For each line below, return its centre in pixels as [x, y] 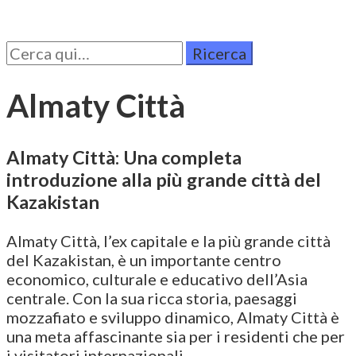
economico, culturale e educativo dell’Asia [157, 279]
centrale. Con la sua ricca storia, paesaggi [152, 298]
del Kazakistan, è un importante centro [144, 259]
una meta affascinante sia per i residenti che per [176, 336]
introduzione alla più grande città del [164, 179]
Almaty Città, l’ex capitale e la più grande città [168, 240]
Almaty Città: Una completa [124, 157]
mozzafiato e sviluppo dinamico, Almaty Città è [173, 317]
